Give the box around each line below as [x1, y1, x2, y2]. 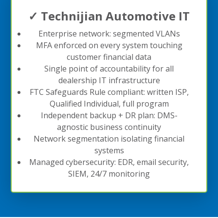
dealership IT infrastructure [58, 74, 160, 86]
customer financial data [67, 51, 151, 62]
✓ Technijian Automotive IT [28, 7, 190, 24]
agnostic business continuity [57, 121, 161, 132]
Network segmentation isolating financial [34, 133, 184, 144]
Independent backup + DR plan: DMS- [40, 109, 178, 121]
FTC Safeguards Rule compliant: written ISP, [29, 86, 189, 97]
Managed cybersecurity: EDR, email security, [29, 156, 189, 167]
